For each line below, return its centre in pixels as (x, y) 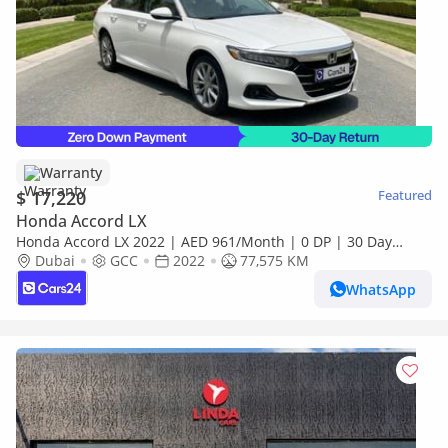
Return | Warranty (78, 260)
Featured (405, 195)
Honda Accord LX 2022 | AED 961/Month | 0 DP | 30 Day (204, 241)
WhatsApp (381, 289)
